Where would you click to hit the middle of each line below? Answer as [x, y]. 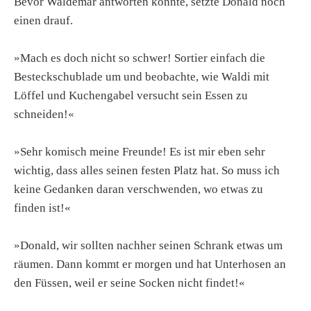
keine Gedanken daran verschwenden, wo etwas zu [138, 189]
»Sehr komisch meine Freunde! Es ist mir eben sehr [140, 151]
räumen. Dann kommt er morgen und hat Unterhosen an [150, 264]
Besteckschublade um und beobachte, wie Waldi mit [142, 76]
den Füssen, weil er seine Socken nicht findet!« [129, 283]
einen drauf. [43, 20]
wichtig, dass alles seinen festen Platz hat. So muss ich [147, 170]
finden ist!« [42, 208]
